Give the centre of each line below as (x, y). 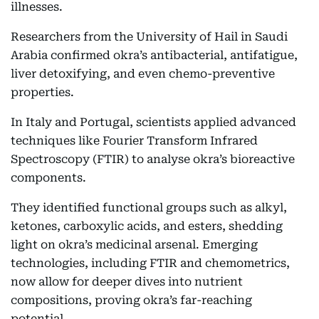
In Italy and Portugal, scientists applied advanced (153, 122)
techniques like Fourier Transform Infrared (134, 141)
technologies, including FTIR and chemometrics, (150, 263)
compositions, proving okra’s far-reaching (131, 300)
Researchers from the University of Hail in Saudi (149, 37)
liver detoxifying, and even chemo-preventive (143, 74)
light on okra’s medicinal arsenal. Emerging (134, 245)
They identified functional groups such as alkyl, (149, 208)
